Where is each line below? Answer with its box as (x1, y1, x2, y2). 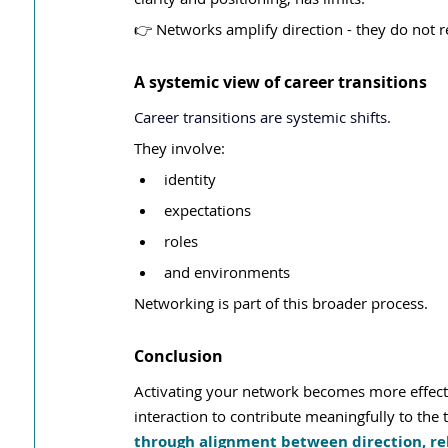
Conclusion (134, 345, 223, 367)
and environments (164, 262, 290, 282)
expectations (164, 200, 251, 220)
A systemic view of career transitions (134, 71, 427, 93)
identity (164, 169, 216, 189)
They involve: (134, 138, 225, 158)
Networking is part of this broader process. (134, 293, 428, 313)
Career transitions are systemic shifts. (134, 107, 391, 127)
